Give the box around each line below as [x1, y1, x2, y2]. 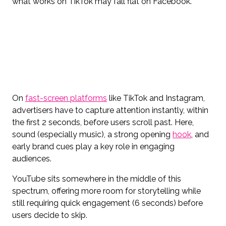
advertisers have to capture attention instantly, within [12, 105, 208, 115]
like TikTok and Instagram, [107, 93, 205, 103]
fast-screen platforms [25, 93, 107, 103]
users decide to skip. [12, 210, 87, 220]
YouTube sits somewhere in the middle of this [12, 174, 181, 184]
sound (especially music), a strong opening [12, 129, 173, 139]
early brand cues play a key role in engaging [12, 141, 175, 151]
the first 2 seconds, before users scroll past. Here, [12, 117, 194, 127]
